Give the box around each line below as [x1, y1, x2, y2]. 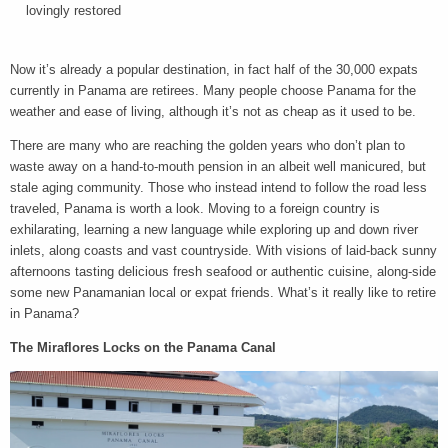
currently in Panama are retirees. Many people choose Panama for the [10, 82, 416, 98]
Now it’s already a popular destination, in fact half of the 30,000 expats [10, 61, 418, 77]
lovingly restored [26, 2, 121, 18]
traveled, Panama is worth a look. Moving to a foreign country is [10, 200, 380, 216]
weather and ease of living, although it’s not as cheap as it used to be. [10, 103, 424, 119]
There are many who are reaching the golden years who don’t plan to [10, 137, 405, 153]
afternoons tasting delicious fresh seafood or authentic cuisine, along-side [10, 263, 436, 279]
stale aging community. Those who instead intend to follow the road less [10, 179, 427, 195]
